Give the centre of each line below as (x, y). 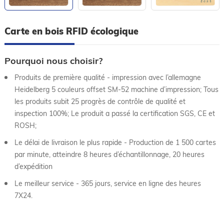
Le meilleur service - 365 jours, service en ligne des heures (107, 183)
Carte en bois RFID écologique (71, 31)
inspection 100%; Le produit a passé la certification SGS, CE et (114, 113)
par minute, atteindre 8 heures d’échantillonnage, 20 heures (109, 154)
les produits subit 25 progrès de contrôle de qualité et (100, 101)
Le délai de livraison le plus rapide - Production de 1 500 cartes (115, 142)
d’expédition (33, 166)
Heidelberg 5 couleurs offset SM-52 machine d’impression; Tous (116, 89)
